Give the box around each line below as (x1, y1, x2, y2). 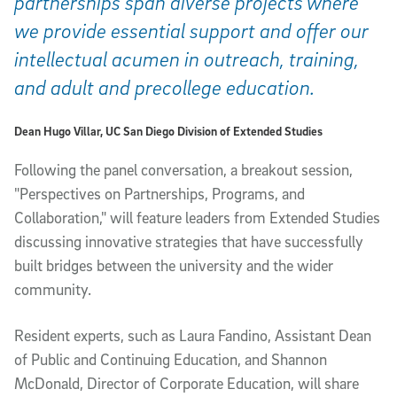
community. (14, 280, 91, 300)
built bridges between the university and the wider (14, 256, 333, 276)
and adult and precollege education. (14, 74, 315, 100)
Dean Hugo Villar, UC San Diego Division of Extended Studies (14, 123, 323, 139)
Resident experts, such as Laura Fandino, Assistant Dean (14, 326, 371, 346)
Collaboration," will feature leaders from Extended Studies (14, 208, 380, 228)
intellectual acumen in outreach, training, (14, 46, 359, 72)
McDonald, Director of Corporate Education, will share (14, 374, 359, 393)
